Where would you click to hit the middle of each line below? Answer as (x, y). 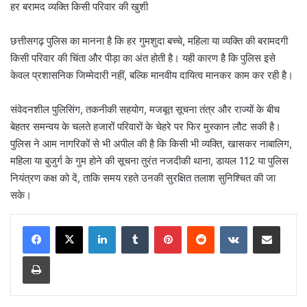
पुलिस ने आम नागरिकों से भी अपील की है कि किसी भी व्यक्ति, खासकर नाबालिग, (151, 144)
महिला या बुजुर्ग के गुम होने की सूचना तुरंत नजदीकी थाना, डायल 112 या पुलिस (149, 161)
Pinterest (200, 226)
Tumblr (162, 226)
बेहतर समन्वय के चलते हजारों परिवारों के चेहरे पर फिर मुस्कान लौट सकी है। (146, 127)
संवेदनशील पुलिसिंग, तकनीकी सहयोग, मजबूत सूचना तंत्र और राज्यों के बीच (145, 110)
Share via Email (291, 226)
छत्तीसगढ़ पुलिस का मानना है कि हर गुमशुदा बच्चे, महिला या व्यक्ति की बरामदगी (149, 41)
